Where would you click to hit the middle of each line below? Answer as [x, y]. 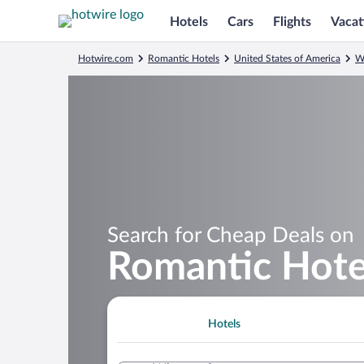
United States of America [287, 58]
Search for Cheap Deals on [231, 235]
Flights [292, 22]
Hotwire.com [106, 58]
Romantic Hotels [184, 58]
